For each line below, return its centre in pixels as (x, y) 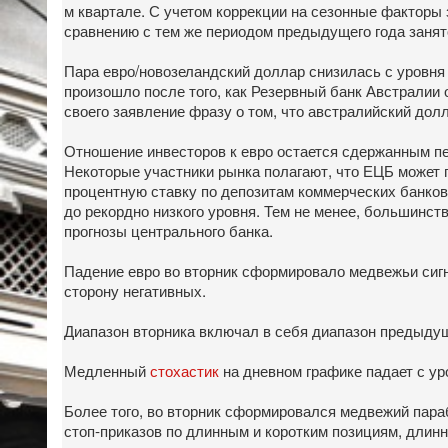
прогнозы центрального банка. (168, 229)
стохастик (184, 369)
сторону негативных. (135, 289)
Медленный (107, 369)
